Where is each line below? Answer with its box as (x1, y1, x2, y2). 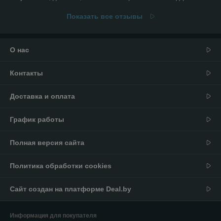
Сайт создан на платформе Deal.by (10, 185, 131, 193)
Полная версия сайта (10, 139, 84, 147)
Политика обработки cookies (10, 162, 111, 170)
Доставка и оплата (10, 92, 75, 101)
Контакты (10, 69, 43, 77)
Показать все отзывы (66, 12, 143, 21)
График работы (10, 115, 64, 124)
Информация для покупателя (10, 212, 97, 220)
